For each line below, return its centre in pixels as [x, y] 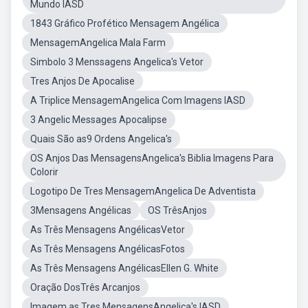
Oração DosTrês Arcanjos [85, 287]
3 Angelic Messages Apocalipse [99, 120]
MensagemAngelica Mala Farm [98, 43]
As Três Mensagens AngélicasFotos [108, 249]
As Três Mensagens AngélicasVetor [108, 230]
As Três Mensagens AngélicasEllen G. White [124, 268]
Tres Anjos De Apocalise [82, 81]
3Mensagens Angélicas [81, 210]
